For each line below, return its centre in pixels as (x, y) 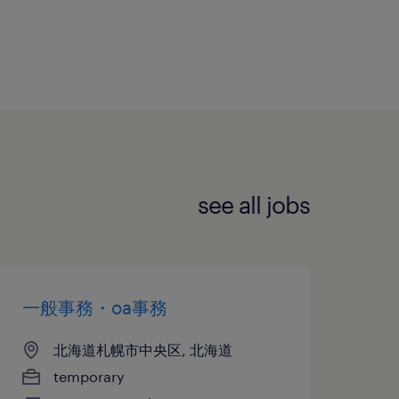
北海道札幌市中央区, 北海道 (142, 349)
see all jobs (254, 205)
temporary (89, 376)
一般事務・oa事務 (94, 307)
